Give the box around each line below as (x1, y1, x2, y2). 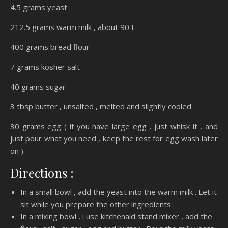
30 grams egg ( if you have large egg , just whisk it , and (10, 121, 218, 132)
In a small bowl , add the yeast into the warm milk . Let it (20, 187, 217, 197)
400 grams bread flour (10, 42, 90, 52)
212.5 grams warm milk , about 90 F (10, 22, 135, 33)
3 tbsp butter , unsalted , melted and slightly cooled (10, 101, 191, 112)
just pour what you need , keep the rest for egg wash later (10, 133, 218, 144)
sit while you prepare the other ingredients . (20, 199, 175, 210)
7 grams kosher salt (10, 62, 80, 72)
